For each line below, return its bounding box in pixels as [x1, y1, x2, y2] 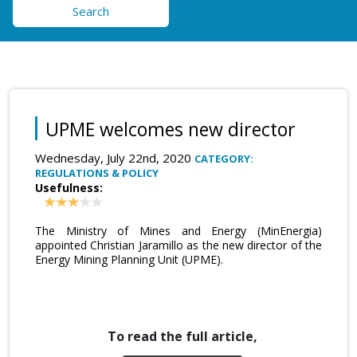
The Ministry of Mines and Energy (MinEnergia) [35, 223, 322, 239]
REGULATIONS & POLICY [35, 165, 159, 180]
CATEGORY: [194, 151, 253, 166]
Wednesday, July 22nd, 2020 [35, 149, 194, 166]
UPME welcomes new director [45, 116, 296, 142]
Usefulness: [35, 179, 103, 195]
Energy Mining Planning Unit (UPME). [35, 252, 223, 268]
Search [73, 2, 109, 19]
